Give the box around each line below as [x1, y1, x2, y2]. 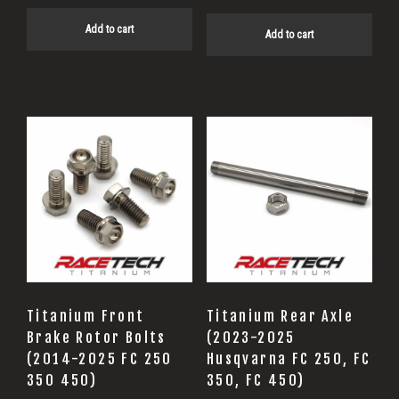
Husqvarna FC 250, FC [206, 349, 371, 368]
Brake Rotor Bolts [27, 328, 167, 346]
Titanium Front [27, 306, 145, 325]
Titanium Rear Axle [206, 306, 354, 325]
